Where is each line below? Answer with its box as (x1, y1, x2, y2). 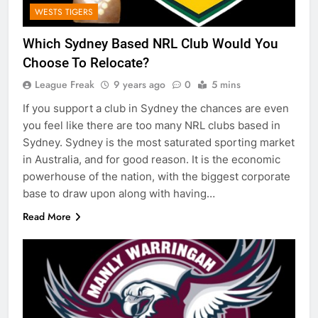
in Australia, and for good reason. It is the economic (23, 152, 280, 166)
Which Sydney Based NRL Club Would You (23, 35, 278, 52)
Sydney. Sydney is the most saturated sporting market (23, 135, 295, 149)
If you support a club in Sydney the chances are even (23, 101, 289, 115)
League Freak (35, 77, 94, 92)
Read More (23, 209, 71, 224)
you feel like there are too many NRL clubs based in (23, 118, 280, 132)
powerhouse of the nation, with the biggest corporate (23, 169, 290, 183)
